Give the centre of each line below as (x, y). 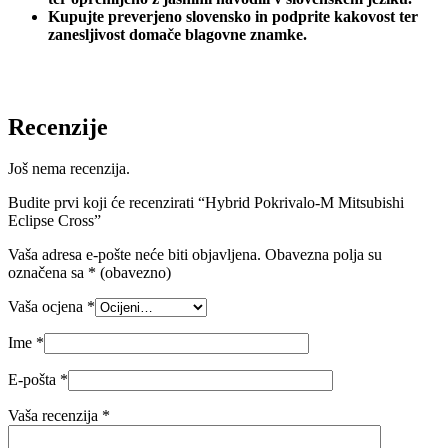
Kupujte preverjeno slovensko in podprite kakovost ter (233, 16)
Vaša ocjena (47, 307)
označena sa (48, 273)
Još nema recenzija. (69, 169)
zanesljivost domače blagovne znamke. (177, 34)
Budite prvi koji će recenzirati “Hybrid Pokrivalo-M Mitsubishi (206, 203)
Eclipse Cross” (54, 221)
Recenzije (58, 126)
